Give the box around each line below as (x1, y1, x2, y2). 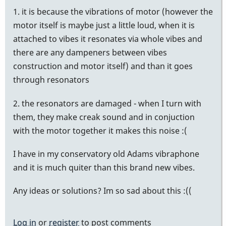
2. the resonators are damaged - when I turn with (13, 97, 201, 109)
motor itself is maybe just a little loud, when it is (13, 20, 195, 31)
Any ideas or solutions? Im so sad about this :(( (13, 185, 192, 197)
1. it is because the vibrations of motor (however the (13, 6, 213, 18)
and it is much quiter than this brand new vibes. (13, 161, 195, 173)
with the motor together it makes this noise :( (13, 125, 187, 136)
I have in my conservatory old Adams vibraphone (13, 148, 199, 159)
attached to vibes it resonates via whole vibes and (13, 33, 202, 45)
